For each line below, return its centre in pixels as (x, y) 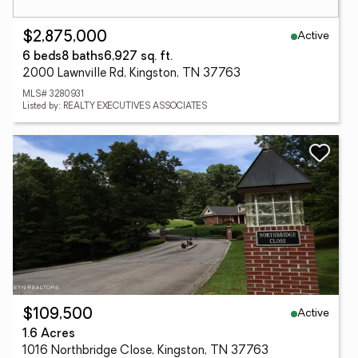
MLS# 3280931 (53, 95)
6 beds (42, 57)
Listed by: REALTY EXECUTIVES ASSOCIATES (115, 107)
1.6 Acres (49, 334)
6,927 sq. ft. (138, 57)
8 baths (83, 57)
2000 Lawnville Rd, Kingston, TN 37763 (131, 74)
